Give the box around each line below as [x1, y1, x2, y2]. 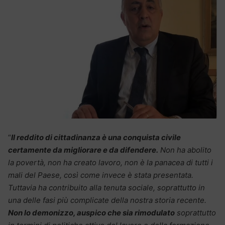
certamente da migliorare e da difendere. [8, 145, 158, 155]
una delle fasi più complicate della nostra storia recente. [8, 195, 206, 205]
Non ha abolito [158, 145, 211, 155]
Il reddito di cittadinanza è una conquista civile [11, 133, 181, 143]
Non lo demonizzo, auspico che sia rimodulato [8, 208, 175, 218]
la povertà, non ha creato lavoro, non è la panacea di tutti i [8, 158, 213, 168]
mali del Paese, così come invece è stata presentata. [8, 170, 193, 180]
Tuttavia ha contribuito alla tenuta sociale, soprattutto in [8, 183, 205, 193]
